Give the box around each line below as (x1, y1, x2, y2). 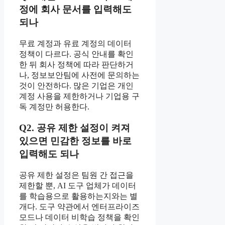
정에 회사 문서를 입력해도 (19, 4, 132, 15)
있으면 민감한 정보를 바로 (19, 136, 132, 147)
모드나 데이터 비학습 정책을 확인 (19, 213, 140, 222)
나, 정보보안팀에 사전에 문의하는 (19, 70, 140, 79)
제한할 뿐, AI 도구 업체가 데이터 (19, 181, 136, 190)
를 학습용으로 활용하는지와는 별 (19, 192, 138, 201)
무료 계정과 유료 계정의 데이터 (19, 39, 132, 48)
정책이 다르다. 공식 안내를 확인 (19, 49, 134, 58)
